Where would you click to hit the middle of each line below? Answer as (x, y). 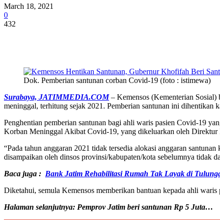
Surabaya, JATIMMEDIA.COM (56, 97)
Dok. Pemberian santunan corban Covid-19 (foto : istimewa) (117, 80)
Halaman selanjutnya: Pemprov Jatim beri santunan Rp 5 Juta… (109, 207)
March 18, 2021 (29, 6)
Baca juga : (25, 173)
